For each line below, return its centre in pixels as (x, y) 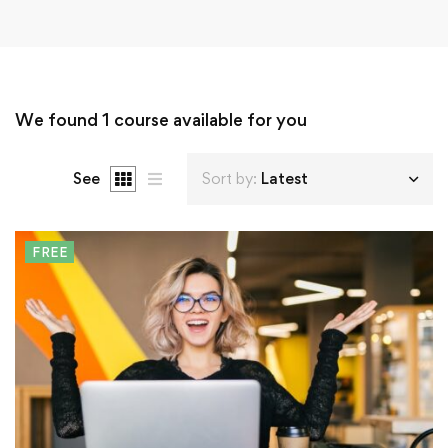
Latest (284, 178)
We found (58, 119)
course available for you (208, 119)
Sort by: (229, 178)
